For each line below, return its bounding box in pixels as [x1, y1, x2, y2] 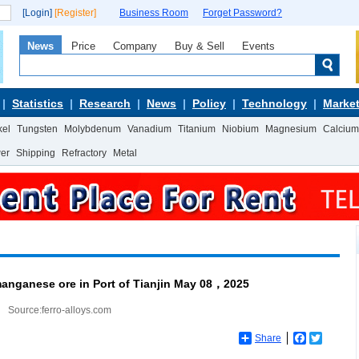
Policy [192, 97, 226, 110]
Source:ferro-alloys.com [7, 305, 111, 316]
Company [113, 40, 157, 52]
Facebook [306, 333, 349, 344]
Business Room [119, 7, 188, 18]
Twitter [322, 333, 350, 344]
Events [242, 40, 275, 52]
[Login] [22, 7, 52, 18]
